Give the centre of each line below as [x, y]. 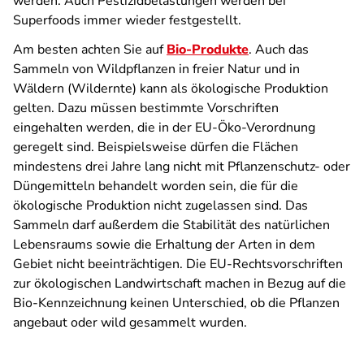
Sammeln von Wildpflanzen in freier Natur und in [156, 69]
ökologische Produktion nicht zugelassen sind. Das [160, 206]
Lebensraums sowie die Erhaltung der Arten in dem [164, 245]
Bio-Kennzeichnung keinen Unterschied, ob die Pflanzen [176, 303]
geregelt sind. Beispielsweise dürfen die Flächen [156, 147]
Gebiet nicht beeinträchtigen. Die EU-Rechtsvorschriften [178, 264]
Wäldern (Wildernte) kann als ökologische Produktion [171, 89]
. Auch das [279, 50]
